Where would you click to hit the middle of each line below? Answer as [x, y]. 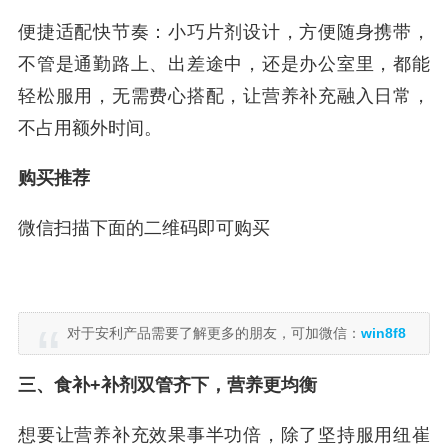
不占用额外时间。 [90, 128]
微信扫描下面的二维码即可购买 [144, 228]
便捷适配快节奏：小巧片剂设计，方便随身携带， [224, 32]
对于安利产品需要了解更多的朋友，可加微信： [214, 333]
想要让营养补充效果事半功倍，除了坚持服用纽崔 [224, 435]
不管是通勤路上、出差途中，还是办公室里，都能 [224, 64]
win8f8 [383, 333]
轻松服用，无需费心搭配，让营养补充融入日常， [224, 96]
